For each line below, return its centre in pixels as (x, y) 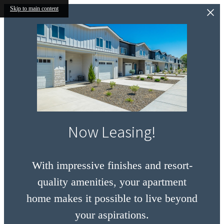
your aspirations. (112, 215)
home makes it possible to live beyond (112, 198)
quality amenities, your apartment (112, 182)
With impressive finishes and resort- (112, 165)
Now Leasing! (112, 131)
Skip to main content (34, 8)
